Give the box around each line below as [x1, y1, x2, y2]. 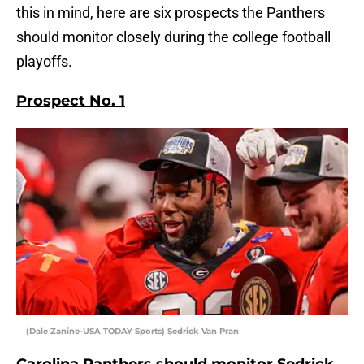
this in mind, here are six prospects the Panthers [16, 4, 325, 22]
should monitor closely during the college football [16, 28, 331, 46]
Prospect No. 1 [16, 92, 125, 110]
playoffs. [16, 53, 72, 71]
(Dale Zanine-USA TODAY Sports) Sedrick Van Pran [26, 326, 239, 337]
